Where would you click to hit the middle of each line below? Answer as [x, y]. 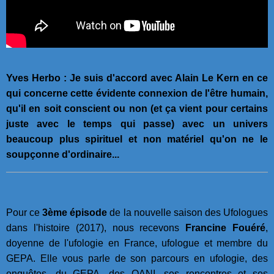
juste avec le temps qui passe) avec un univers [137, 124]
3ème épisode [75, 213]
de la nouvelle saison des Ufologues [188, 213]
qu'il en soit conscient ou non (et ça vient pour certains [137, 109]
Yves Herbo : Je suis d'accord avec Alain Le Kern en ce [137, 78]
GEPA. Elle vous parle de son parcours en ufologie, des [137, 259]
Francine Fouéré [226, 228]
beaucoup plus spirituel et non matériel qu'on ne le [137, 139]
